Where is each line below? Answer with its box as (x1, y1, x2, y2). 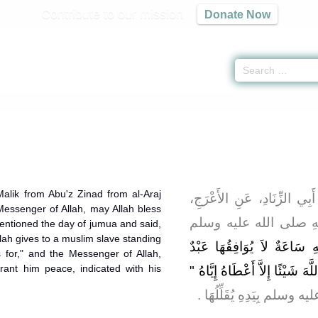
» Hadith (42, 97, 77, 107)
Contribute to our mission (40, 6, 183, 21)
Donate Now (204, 8, 270, 21)
